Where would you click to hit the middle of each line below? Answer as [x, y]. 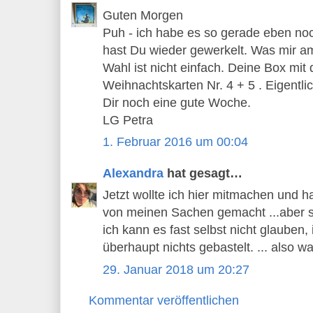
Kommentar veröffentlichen [164, 301]
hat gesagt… [203, 173]
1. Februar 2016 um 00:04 [175, 142]
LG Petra [128, 120]
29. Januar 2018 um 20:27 [176, 269]
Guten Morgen [143, 15]
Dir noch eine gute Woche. [177, 102]
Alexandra [133, 173]
